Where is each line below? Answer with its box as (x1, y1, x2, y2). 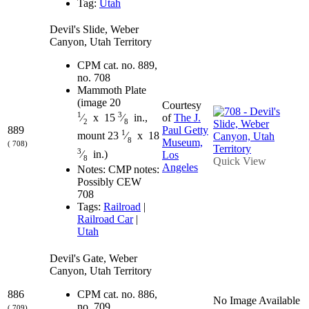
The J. (174, 111, 201, 123)
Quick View (213, 154, 266, 167)
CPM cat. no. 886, (77, 288, 157, 300)
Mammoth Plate (77, 83, 146, 96)
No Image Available (213, 294, 300, 306)
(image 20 (77, 96, 121, 108)
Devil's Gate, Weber (50, 252, 137, 264)
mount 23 (77, 130, 121, 142)
